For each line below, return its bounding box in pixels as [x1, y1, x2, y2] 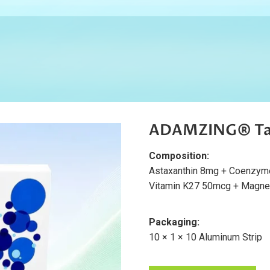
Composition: [149, 149, 212, 162]
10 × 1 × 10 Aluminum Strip [149, 231, 263, 243]
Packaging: [149, 216, 200, 228]
